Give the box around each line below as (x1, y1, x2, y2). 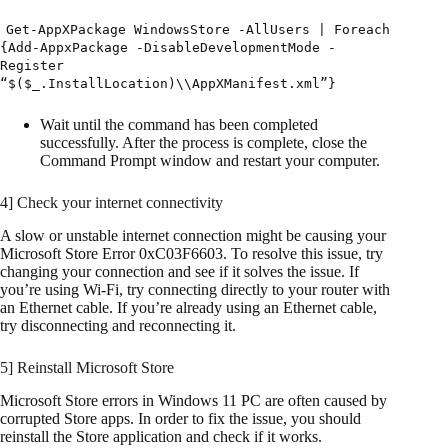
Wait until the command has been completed (40, 116, 318, 134)
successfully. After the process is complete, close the (40, 134, 367, 152)
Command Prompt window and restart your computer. (40, 152, 380, 170)
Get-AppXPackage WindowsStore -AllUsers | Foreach (6, 22, 390, 38)
